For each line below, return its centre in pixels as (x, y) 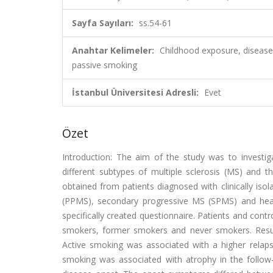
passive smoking (105, 65)
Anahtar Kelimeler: (113, 50)
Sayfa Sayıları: (103, 23)
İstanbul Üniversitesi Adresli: (135, 92)
